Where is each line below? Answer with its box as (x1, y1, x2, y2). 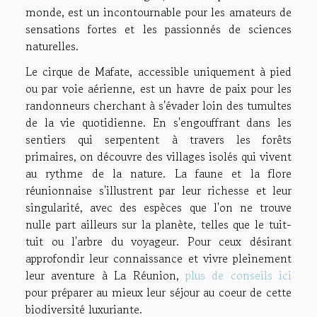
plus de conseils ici (185, 266, 292, 284)
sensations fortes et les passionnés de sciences (25, 20, 292, 38)
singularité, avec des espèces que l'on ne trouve (25, 198, 292, 216)
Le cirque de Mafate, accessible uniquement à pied (25, 62, 292, 80)
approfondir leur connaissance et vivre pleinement (25, 249, 292, 267)
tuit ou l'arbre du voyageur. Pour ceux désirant (25, 232, 292, 250)
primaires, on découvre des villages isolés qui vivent (25, 147, 292, 165)
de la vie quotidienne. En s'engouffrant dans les (25, 113, 292, 131)
